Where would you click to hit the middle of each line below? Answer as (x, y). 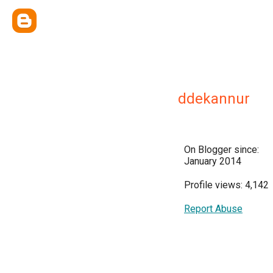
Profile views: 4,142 (226, 185)
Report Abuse (213, 209)
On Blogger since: (222, 150)
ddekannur (214, 99)
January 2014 (213, 161)
